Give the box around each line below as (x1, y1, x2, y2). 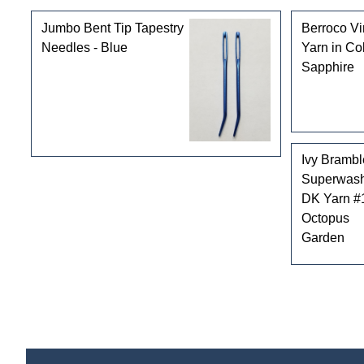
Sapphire (301, 59, 354, 74)
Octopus (301, 211, 349, 226)
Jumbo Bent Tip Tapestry (41, 20, 184, 35)
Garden (301, 231, 344, 245)
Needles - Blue (41, 40, 128, 54)
